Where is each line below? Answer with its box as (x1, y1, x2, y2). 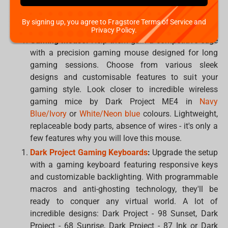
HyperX (59, 21, 85, 32)
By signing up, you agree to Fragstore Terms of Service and (22, 17, 206, 26)
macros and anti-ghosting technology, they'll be (30, 184, 218, 194)
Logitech (88, 21, 120, 32)
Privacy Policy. (91, 25, 137, 34)
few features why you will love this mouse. (30, 133, 182, 144)
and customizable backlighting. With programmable (30, 172, 218, 182)
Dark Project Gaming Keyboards (30, 148, 148, 158)
